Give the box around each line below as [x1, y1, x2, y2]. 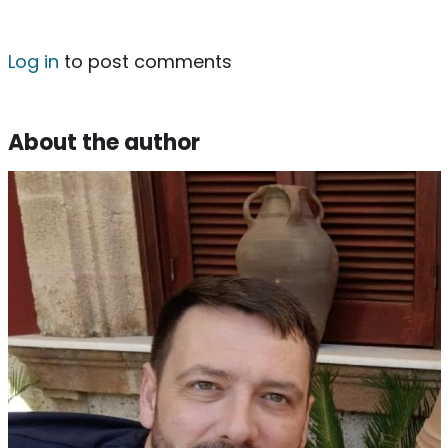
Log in [7, 48, 59, 74]
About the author [7, 126, 200, 158]
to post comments [58, 48, 232, 74]
